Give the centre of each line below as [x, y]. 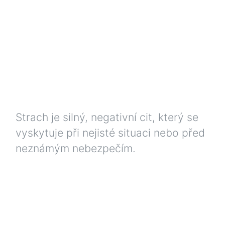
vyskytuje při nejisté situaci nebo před [110, 132]
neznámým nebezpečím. [76, 148]
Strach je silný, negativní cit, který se [107, 117]
